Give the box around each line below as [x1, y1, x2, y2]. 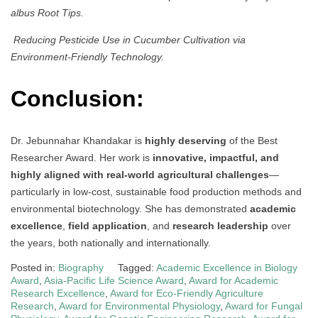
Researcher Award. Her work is [11, 152, 153, 164]
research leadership [172, 220, 268, 232]
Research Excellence [11, 287, 105, 300]
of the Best [226, 135, 278, 147]
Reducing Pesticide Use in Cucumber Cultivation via [13, 34, 246, 46]
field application [68, 220, 147, 232]
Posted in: [11, 262, 58, 274]
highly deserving [145, 135, 226, 147]
